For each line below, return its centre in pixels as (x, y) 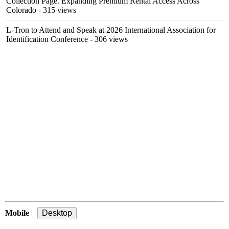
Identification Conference (47, 39)
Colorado (21, 10)
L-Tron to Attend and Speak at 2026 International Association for (111, 30)
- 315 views (56, 10)
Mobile (17, 213)
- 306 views (108, 39)
